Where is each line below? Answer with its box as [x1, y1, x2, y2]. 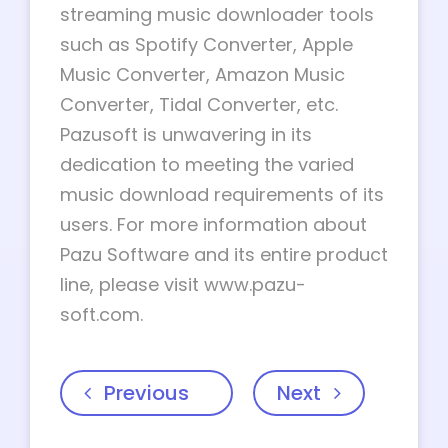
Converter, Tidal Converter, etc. [60, 92, 338, 118]
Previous [104, 379, 189, 408]
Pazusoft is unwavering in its [60, 122, 312, 148]
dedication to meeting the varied [60, 152, 354, 178]
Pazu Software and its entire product [60, 242, 388, 268]
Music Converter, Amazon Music [60, 62, 345, 88]
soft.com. [60, 302, 143, 328]
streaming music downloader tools [60, 2, 374, 28]
